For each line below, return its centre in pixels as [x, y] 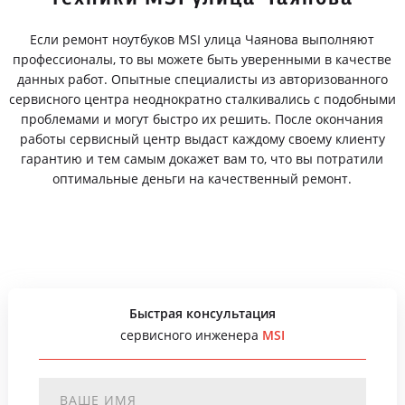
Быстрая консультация [202, 313]
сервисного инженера [191, 335]
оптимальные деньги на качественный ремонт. [202, 179]
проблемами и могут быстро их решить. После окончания [202, 119]
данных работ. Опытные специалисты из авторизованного [202, 79]
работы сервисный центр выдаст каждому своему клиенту [202, 139]
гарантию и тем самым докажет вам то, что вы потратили [202, 159]
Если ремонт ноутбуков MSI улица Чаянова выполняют [202, 39]
